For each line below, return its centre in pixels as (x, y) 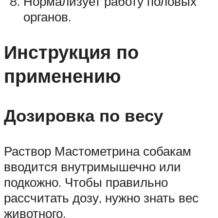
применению (62, 75)
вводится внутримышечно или (92, 166)
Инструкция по (71, 52)
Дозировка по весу (83, 115)
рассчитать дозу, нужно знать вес (101, 197)
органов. (47, 16)
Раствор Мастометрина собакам (98, 151)
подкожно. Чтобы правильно (86, 182)
